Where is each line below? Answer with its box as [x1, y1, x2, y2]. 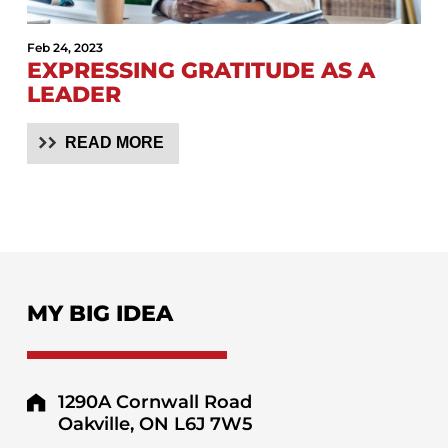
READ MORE [65, 133, 165, 151]
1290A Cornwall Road [57, 390, 252, 413]
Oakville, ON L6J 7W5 [57, 412, 253, 435]
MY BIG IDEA [26, 299, 173, 327]
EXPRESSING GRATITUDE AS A [26, 57, 375, 85]
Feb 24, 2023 [26, 40, 103, 56]
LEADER [26, 81, 121, 109]
